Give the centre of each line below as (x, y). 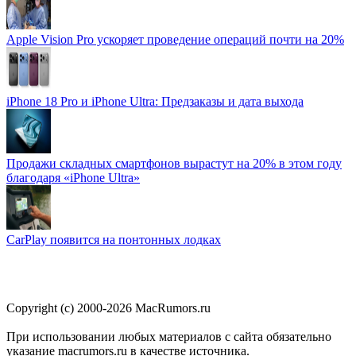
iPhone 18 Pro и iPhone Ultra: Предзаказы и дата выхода (155, 102)
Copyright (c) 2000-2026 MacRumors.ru (108, 308)
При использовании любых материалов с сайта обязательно (169, 337)
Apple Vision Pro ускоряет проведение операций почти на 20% (175, 40)
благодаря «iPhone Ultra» (73, 178)
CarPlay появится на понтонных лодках (114, 240)
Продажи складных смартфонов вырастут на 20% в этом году (174, 164)
